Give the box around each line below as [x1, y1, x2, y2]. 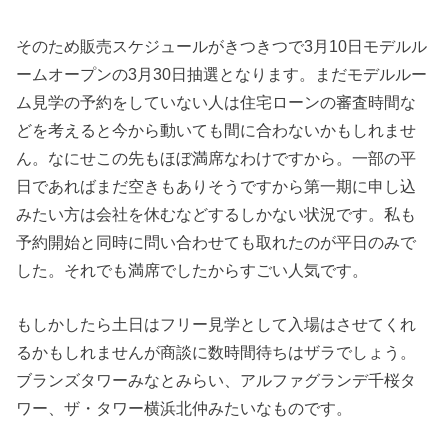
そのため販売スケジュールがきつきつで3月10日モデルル [16, 36, 428, 55]
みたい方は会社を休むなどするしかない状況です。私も [16, 204, 417, 223]
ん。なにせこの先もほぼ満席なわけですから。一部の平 [16, 148, 417, 167]
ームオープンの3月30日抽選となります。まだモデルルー [16, 64, 428, 83]
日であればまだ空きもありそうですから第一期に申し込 [16, 176, 417, 195]
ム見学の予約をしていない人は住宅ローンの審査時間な [16, 92, 417, 111]
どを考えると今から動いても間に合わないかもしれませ [16, 120, 417, 139]
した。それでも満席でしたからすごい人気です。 [16, 260, 369, 279]
